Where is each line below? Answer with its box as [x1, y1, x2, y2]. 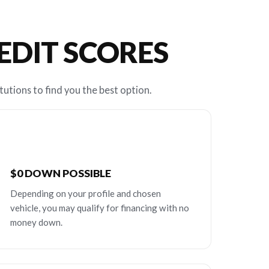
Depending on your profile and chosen [10, 188, 161, 199]
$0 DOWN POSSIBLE [10, 167, 111, 180]
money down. [10, 217, 62, 228]
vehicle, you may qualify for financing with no [10, 202, 189, 214]
